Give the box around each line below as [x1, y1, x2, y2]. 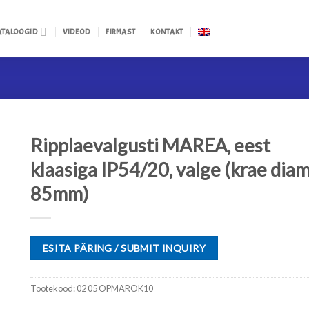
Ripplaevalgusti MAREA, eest [30, 134, 270, 157]
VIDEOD [62, 27, 91, 37]
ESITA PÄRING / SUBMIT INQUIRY [42, 242, 206, 254]
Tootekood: [30, 283, 77, 294]
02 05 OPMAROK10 [76, 283, 153, 294]
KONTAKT [150, 27, 183, 37]
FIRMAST [106, 27, 136, 37]
